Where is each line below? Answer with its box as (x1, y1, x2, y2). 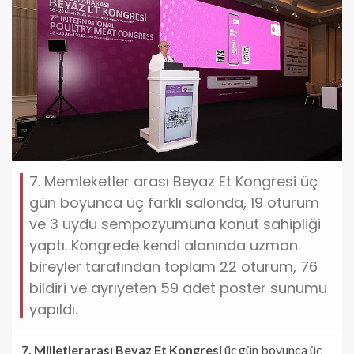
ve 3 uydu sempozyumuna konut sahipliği (29, 213, 321, 234)
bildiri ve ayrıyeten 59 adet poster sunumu (29, 277, 327, 298)
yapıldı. (29, 299, 77, 319)
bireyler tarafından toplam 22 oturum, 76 (29, 256, 318, 277)
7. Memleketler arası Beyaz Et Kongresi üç (29, 171, 318, 191)
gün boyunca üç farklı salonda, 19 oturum (29, 192, 319, 213)
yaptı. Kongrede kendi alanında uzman (29, 235, 298, 255)
